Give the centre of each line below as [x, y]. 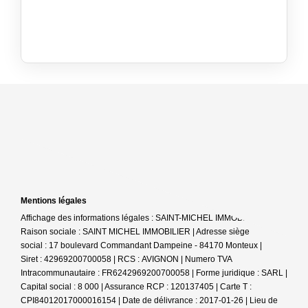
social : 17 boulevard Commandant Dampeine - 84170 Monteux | [141, 245]
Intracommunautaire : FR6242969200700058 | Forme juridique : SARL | [154, 273]
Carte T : [236, 286]
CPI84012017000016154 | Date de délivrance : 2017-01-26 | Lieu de [149, 300]
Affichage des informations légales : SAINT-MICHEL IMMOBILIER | [144, 218]
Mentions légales [54, 200]
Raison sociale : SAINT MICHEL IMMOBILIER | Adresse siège [135, 231]
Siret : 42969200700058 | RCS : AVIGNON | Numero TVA [126, 259]
